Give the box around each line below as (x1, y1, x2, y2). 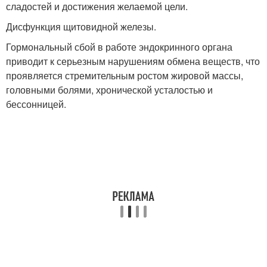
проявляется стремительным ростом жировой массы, (6, 69, 243, 83)
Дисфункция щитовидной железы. (6, 20, 156, 34)
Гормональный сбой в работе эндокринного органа (6, 40, 232, 54)
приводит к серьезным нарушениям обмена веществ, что (6, 54, 260, 69)
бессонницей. (6, 97, 66, 111)
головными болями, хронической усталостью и (6, 83, 213, 97)
